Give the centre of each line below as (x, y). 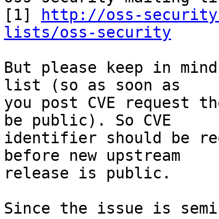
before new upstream (92, 156)
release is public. (88, 173)
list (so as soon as (92, 85)
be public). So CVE (88, 120)
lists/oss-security (88, 33)
